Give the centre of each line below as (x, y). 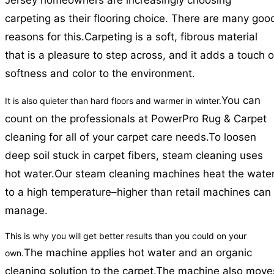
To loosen (232, 137)
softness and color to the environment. (100, 74)
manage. (26, 211)
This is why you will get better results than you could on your (126, 236)
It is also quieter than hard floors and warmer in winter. (113, 101)
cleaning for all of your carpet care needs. (107, 137)
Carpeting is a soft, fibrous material (171, 37)
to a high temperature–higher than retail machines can (138, 192)
